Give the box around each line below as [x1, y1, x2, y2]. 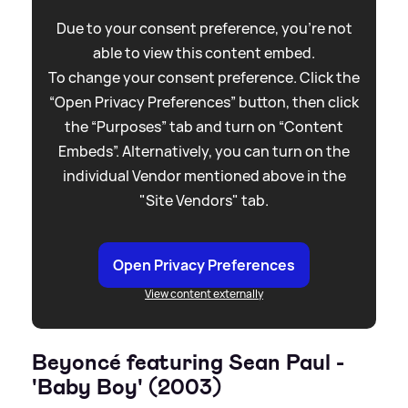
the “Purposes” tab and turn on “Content [65, 116, 343, 137]
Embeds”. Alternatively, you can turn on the [58, 140, 350, 161]
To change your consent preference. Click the [48, 66, 360, 87]
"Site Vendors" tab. [139, 189, 269, 210]
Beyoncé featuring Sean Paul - [32, 347, 344, 377]
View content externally [145, 285, 263, 301]
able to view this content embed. [93, 42, 315, 63]
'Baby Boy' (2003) [32, 372, 221, 402]
